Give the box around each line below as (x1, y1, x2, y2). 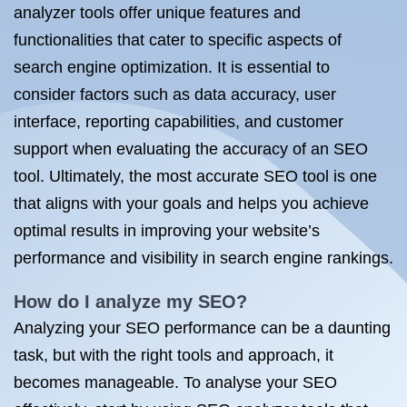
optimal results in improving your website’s (14, 222, 320, 240)
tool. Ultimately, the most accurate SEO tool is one (14, 167, 377, 185)
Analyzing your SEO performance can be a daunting (14, 319, 391, 337)
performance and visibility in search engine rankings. (14, 249, 393, 267)
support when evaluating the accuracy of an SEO (14, 140, 368, 158)
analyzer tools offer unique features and (14, 4, 301, 22)
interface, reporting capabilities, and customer (14, 113, 343, 131)
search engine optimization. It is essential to (14, 58, 330, 76)
